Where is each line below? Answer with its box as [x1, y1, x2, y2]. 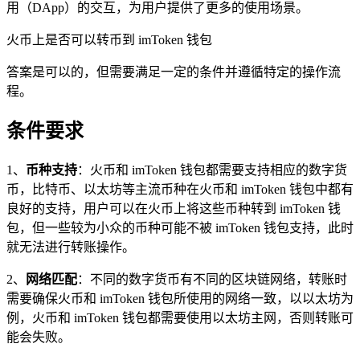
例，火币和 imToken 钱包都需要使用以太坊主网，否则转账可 [6, 311, 354, 325]
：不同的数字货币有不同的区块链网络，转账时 [77, 272, 347, 287]
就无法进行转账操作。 [6, 240, 135, 255]
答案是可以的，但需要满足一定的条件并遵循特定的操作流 [6, 64, 341, 79]
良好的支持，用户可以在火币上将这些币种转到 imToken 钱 [6, 202, 341, 216]
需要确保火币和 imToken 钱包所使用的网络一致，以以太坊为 [6, 292, 354, 306]
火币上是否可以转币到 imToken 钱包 [6, 32, 212, 47]
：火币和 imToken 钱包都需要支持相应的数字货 [77, 163, 347, 178]
